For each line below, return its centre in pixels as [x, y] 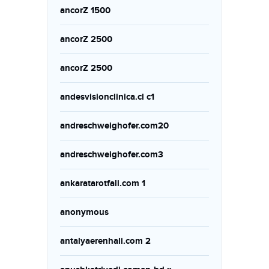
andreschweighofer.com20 [114, 126]
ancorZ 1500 [85, 11]
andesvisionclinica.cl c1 [107, 97]
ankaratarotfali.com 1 [103, 183]
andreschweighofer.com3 [112, 155]
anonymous [84, 212]
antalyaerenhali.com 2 [105, 241]
